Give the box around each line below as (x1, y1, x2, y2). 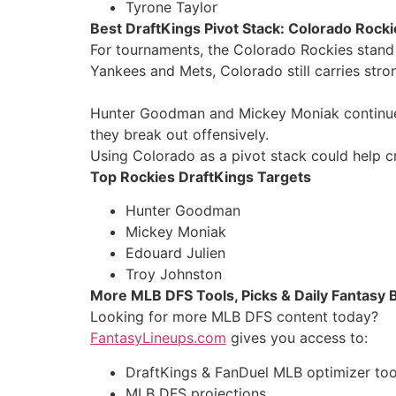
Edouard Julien (126, 244, 225, 263)
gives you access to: (226, 329, 368, 347)
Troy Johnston (126, 265, 222, 284)
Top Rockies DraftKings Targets (90, 167, 311, 186)
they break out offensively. (90, 125, 269, 143)
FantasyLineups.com (90, 329, 226, 347)
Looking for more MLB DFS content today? (90, 308, 378, 326)
